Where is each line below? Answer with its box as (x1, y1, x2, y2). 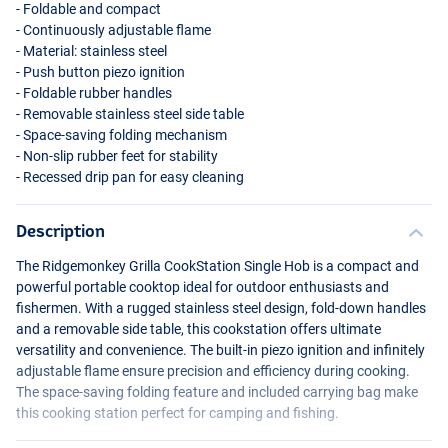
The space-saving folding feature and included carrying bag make (16, 383, 418, 400)
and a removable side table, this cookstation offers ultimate (16, 320, 381, 337)
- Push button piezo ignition (16, 63, 185, 80)
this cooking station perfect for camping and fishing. (16, 404, 339, 421)
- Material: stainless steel (16, 42, 167, 59)
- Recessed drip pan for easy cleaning (16, 168, 244, 185)
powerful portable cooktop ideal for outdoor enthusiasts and (16, 278, 389, 295)
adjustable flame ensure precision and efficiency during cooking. (16, 362, 410, 379)
